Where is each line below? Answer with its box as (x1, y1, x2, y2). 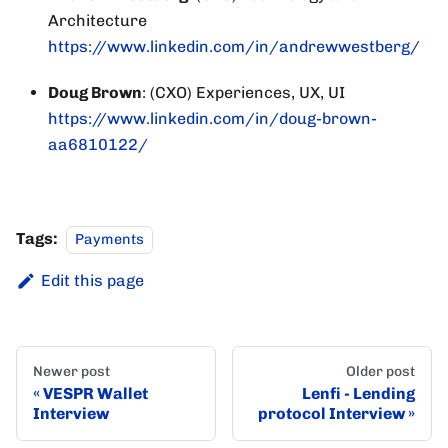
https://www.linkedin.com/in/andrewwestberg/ (48, 37, 420, 57)
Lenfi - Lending (302, 383, 415, 403)
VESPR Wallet (43, 383, 148, 403)
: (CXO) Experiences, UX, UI (142, 83, 345, 103)
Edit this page (40, 271, 144, 291)
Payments (75, 230, 144, 249)
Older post (346, 362, 415, 380)
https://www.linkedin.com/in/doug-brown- (48, 109, 377, 129)
